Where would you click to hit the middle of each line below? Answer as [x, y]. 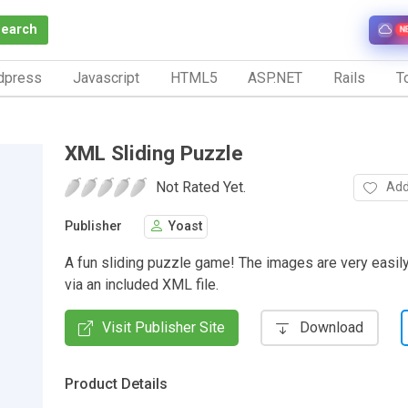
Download [331, 327]
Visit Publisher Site [163, 327]
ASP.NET [275, 77]
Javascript [106, 77]
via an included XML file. [142, 284]
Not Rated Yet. [201, 187]
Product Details [116, 383]
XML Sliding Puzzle [154, 153]
